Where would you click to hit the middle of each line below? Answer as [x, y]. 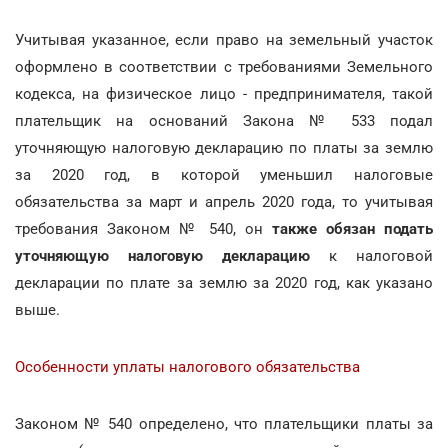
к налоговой [371, 255]
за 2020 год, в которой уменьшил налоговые [224, 174]
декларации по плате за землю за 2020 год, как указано [224, 282]
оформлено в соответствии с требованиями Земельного [224, 66]
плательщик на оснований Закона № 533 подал [224, 120]
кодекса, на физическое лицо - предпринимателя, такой [224, 93]
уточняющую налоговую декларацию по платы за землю [224, 147]
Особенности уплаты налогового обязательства [187, 366]
